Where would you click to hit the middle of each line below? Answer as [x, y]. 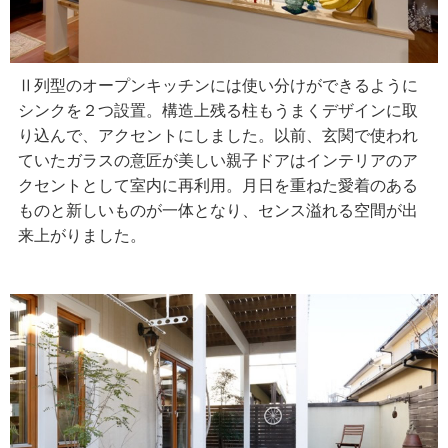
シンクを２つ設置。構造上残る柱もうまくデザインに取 [218, 111]
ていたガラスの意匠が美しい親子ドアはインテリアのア [218, 161]
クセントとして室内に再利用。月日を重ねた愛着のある [218, 186]
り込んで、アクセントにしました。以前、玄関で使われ [218, 136]
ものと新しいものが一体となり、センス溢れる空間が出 [218, 211]
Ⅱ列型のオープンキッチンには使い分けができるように [218, 86]
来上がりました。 [82, 236]
